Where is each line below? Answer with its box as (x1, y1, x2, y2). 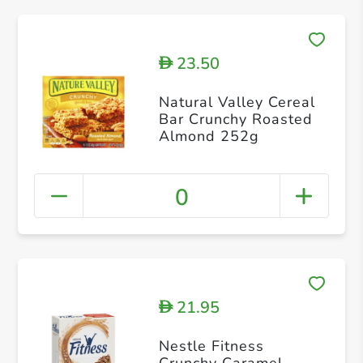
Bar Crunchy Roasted (158, 109, 313, 129)
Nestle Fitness (158, 335, 264, 356)
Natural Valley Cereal (158, 92, 315, 112)
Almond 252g (158, 126, 259, 146)
